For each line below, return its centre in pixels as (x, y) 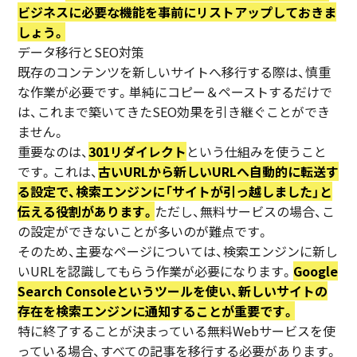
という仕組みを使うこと (257, 152)
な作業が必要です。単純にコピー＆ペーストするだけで (175, 92)
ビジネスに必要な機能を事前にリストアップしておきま (177, 12)
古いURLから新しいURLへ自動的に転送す (219, 172)
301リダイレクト (138, 152)
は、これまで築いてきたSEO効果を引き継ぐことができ (174, 112)
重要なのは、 (53, 152)
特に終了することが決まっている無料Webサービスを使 (177, 331)
